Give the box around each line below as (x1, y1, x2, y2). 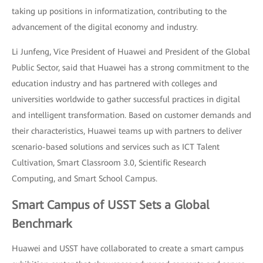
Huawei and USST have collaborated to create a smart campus (12, 243, 244, 253)
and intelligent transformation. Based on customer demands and (12, 110, 251, 120)
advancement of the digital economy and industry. (12, 22, 198, 32)
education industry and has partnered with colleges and (12, 78, 217, 88)
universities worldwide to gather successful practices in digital (12, 94, 240, 104)
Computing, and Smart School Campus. (12, 173, 157, 183)
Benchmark (12, 216, 72, 231)
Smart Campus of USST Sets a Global (12, 197, 209, 212)
